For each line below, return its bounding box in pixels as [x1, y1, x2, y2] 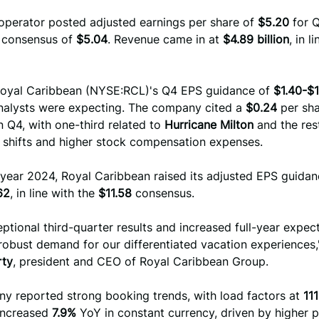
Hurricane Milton [164, 117, 253, 132]
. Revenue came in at [108, 32, 223, 46]
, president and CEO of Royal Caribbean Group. [13, 254, 268, 268]
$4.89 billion [223, 32, 289, 46]
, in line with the [10, 186, 98, 200]
